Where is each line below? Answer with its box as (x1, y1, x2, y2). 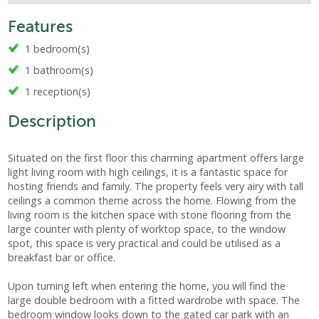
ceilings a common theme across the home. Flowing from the (8, 194, 297, 208)
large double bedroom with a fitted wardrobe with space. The (8, 293, 300, 308)
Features (8, 17, 73, 36)
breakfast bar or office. (8, 251, 116, 265)
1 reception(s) (25, 85, 91, 99)
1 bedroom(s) (25, 42, 90, 56)
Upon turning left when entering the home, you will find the (8, 279, 286, 293)
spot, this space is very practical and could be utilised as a (8, 236, 281, 251)
